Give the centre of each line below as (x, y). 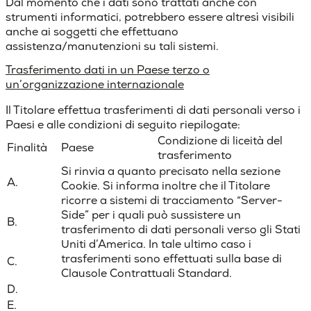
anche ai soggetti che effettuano (92, 31)
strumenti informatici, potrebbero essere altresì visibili (150, 17)
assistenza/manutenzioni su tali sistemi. (112, 46)
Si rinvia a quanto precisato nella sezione (171, 171)
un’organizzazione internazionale (95, 84)
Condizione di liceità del (220, 141)
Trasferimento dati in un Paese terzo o (108, 70)
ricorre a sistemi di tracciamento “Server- (172, 200)
